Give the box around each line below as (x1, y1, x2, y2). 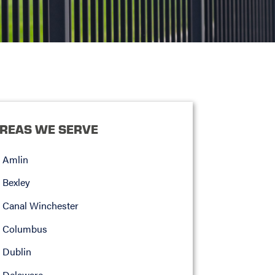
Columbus (2, 221, 47, 236)
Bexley (2, 175, 30, 190)
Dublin (2, 244, 31, 259)
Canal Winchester (2, 198, 79, 212)
